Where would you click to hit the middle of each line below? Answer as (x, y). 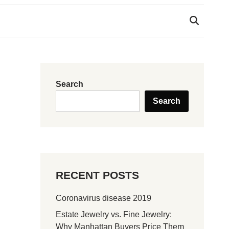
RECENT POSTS (98, 175)
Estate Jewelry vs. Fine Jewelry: (114, 215)
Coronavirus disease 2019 (104, 198)
